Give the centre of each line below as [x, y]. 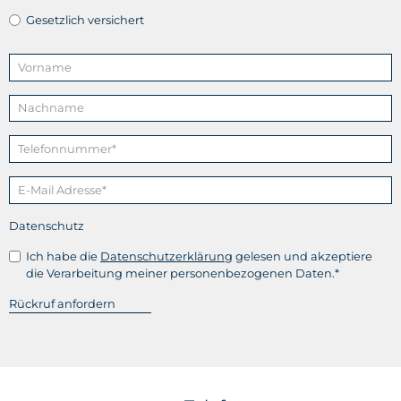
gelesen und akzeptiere [303, 256]
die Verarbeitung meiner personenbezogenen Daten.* [183, 273]
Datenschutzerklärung [167, 256]
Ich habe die [64, 256]
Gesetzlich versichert [85, 19]
